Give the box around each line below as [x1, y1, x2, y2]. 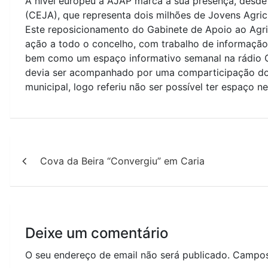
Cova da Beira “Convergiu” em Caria [40, 154, 205, 167]
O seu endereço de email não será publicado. [25, 248, 230, 261]
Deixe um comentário [25, 224, 168, 242]
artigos [10, 179, 74, 203]
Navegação [10, 134, 111, 158]
